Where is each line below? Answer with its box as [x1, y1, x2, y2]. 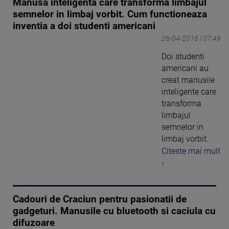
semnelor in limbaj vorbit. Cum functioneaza [13, 8, 207, 20]
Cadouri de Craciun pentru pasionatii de [13, 194, 187, 205]
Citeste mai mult [162, 146, 220, 156]
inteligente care [162, 86, 216, 97]
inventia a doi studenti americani [13, 20, 155, 32]
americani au [162, 63, 209, 73]
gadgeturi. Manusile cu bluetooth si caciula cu [13, 205, 216, 217]
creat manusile [162, 75, 215, 85]
